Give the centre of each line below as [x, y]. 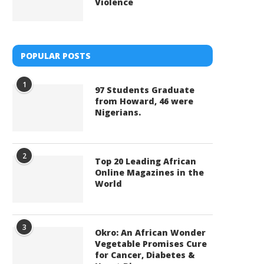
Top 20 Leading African [146, 161]
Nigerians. [118, 112]
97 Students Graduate [145, 90]
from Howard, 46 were [144, 101]
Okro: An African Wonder [150, 232]
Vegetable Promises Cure [151, 244]
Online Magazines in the [149, 172]
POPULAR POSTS [56, 56]
